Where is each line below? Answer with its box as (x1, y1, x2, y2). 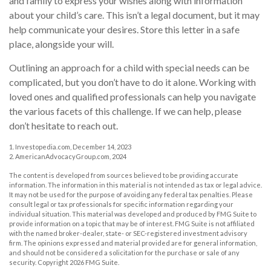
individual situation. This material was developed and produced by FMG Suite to (9, 210, 256, 218)
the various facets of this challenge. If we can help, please (9, 105, 241, 117)
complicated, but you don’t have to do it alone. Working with (9, 76, 256, 88)
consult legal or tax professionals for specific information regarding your (9, 200, 233, 209)
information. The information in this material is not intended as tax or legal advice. (9, 181, 262, 189)
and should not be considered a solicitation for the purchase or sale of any (9, 249, 240, 257)
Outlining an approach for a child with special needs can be (9, 62, 249, 74)
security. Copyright (9, 258, 70, 267)
